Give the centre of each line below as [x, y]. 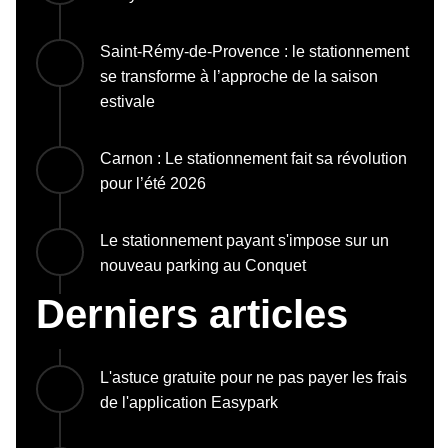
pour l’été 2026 [153, 183]
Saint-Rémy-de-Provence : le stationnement [254, 51]
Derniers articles [192, 313]
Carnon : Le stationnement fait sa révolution [253, 158]
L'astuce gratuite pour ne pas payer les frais [253, 377]
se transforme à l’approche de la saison [239, 76]
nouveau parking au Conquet [203, 265]
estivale [127, 101]
